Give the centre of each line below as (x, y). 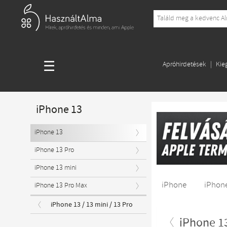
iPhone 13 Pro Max (61, 186)
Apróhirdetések (184, 65)
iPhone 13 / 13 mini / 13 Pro (92, 205)
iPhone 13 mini (56, 168)
